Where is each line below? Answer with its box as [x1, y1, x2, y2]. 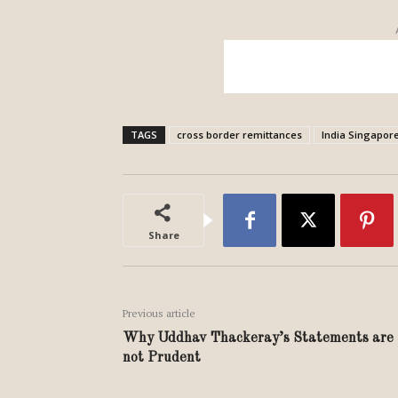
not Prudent [123, 351, 201, 365]
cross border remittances [177, 128, 302, 141]
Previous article [123, 306, 195, 320]
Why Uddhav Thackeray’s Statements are [123, 331, 394, 346]
